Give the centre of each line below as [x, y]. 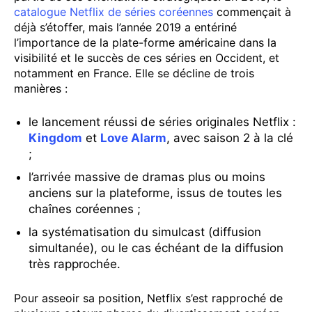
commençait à [252, 11]
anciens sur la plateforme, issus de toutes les [155, 193]
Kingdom [55, 138]
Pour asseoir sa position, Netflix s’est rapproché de [148, 298]
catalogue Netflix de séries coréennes [114, 11]
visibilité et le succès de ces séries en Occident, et [147, 57]
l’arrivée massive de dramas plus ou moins [147, 177]
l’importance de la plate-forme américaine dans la [145, 42]
